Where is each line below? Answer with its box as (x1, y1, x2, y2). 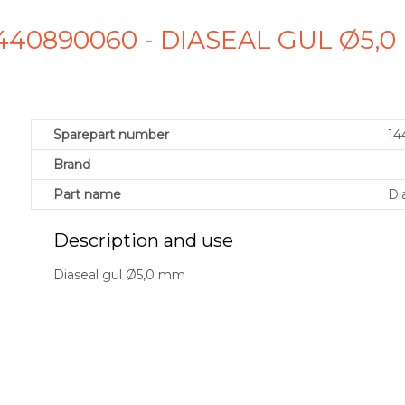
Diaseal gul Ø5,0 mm (53, 267, 185, 284)
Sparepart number (53, 127, 169, 144)
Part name (53, 186, 121, 203)
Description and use (53, 230, 233, 252)
